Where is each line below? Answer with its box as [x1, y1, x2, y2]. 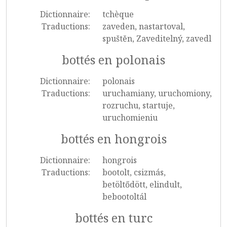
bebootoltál [102, 191, 146, 202]
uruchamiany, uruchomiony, [102, 88, 212, 99]
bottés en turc [74, 210, 153, 226]
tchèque [102, 9, 134, 20]
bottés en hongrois [60, 131, 167, 147]
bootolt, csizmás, [102, 167, 166, 178]
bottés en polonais [62, 52, 165, 68]
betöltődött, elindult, [102, 179, 182, 190]
